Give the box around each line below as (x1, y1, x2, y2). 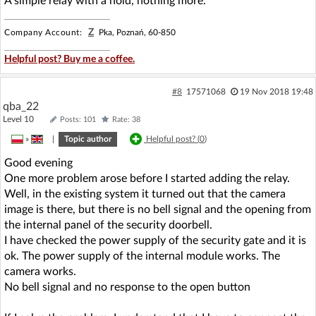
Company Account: (4, 28, 82, 37)
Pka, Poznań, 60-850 (97, 28, 176, 37)
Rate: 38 (112, 115, 140, 123)
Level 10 (3, 114, 47, 123)
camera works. (4, 265, 76, 277)
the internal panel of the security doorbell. (4, 219, 212, 231)
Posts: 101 (60, 115, 96, 123)
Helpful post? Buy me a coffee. (4, 54, 135, 64)
